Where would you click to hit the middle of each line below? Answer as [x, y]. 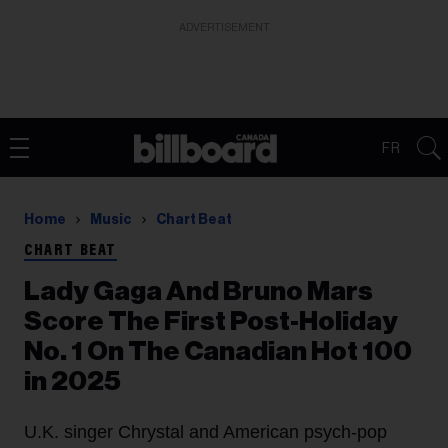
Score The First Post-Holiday [211, 321]
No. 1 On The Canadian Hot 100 [218, 351]
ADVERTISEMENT [224, 27]
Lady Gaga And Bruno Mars [198, 291]
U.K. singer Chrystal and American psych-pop [205, 432]
